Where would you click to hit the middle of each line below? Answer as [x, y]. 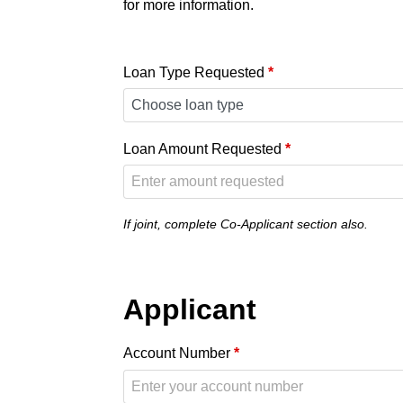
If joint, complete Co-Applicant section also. [246, 224]
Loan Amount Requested [204, 149]
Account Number [179, 354]
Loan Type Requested [196, 72]
